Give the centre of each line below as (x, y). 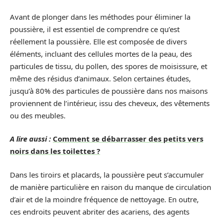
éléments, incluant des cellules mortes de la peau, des (101, 54)
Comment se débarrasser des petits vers (128, 139)
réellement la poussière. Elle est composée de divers (98, 41)
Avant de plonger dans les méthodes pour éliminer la (100, 17)
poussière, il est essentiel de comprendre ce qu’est (95, 29)
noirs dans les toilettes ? (55, 151)
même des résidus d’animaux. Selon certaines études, (100, 78)
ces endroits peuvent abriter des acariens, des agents (100, 211)
